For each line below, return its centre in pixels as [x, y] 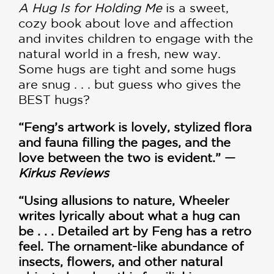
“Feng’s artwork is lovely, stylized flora [135, 127]
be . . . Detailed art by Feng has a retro [135, 231]
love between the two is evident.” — [127, 158]
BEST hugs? [54, 100]
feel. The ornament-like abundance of [131, 246]
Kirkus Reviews [64, 173]
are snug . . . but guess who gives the [130, 84]
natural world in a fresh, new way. [120, 54]
